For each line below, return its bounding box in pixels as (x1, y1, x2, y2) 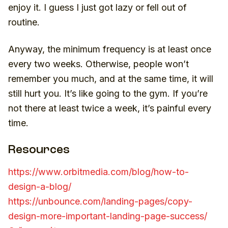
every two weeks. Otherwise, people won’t (8, 58, 189, 69)
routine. (8, 16, 40, 27)
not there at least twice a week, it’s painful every (8, 102, 211, 113)
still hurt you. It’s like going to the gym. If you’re (8, 88, 208, 99)
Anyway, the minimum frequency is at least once (8, 43, 211, 54)
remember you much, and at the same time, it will (8, 73, 213, 84)
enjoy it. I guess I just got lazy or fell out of (8, 2, 187, 13)
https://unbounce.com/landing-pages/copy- (8, 195, 192, 207)
